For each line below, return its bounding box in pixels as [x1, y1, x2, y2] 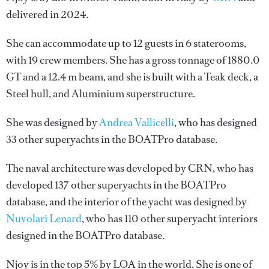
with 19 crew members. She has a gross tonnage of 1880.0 [6, 53, 260, 67]
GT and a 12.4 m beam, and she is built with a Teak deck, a [6, 70, 258, 84]
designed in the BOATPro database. [6, 228, 165, 243]
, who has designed [174, 115, 257, 130]
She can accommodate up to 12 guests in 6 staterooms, [6, 36, 246, 50]
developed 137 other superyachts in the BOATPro [6, 178, 226, 192]
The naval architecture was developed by [6, 161, 188, 175]
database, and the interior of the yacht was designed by [6, 195, 247, 209]
